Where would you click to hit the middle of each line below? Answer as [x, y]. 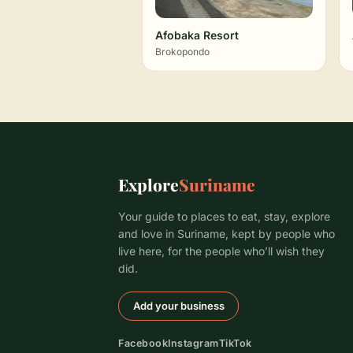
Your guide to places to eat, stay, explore [224, 216]
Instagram [193, 343]
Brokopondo [182, 52]
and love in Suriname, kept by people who [227, 234]
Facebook [143, 343]
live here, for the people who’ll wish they [221, 251]
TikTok [235, 343]
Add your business [178, 306]
